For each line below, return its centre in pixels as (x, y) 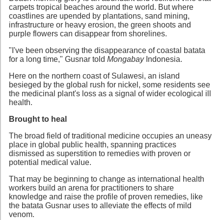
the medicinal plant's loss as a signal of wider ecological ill (110, 93)
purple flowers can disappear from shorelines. (88, 33)
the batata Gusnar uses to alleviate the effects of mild (100, 205)
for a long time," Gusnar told (58, 59)
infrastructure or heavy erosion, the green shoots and (100, 25)
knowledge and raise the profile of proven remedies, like (106, 196)
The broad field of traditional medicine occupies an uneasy (110, 136)
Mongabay (125, 59)
